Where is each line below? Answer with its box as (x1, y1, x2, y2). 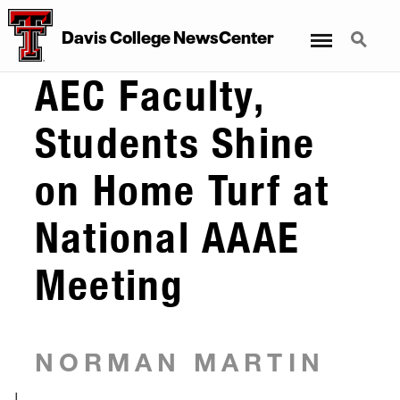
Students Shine (35, 117, 316, 169)
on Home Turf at (35, 164, 330, 216)
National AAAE (35, 212, 301, 263)
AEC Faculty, (35, 70, 264, 121)
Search (340, 21, 387, 37)
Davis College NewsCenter (61, 22, 274, 49)
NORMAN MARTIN (35, 346, 325, 377)
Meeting (35, 259, 185, 311)
